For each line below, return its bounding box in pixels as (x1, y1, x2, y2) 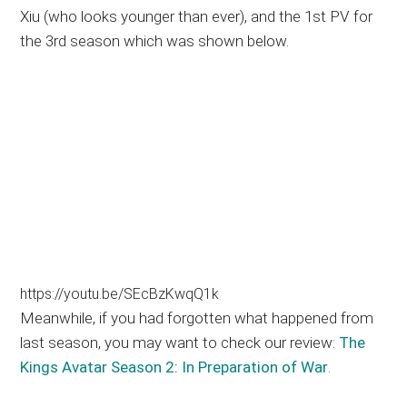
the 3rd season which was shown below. (20, 31, 290, 50)
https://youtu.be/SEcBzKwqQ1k (20, 285, 220, 303)
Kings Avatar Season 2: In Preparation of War (20, 358, 329, 377)
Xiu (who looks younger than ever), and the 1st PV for (20, 6, 373, 25)
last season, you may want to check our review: (20, 333, 340, 352)
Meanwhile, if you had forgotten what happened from (20, 309, 374, 328)
